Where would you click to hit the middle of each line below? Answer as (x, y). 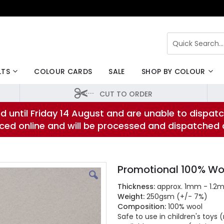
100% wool (184, 206)
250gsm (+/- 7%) (176, 196)
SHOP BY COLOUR (173, 72)
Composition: (142, 206)
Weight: (131, 196)
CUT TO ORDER (126, 94)
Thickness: (136, 186)
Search (178, 50)
